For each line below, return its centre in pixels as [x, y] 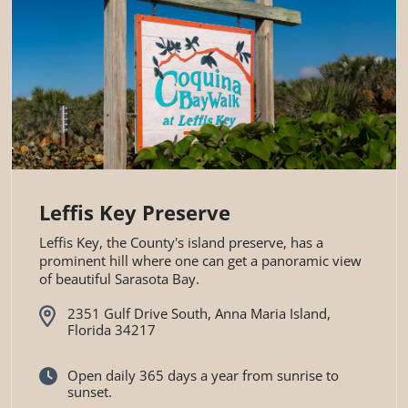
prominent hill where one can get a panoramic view [200, 261]
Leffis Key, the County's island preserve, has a [181, 243]
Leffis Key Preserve [135, 213]
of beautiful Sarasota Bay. [119, 279]
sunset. [89, 391]
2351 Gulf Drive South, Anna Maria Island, [199, 314]
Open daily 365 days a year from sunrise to [203, 375]
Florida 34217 [111, 330]
